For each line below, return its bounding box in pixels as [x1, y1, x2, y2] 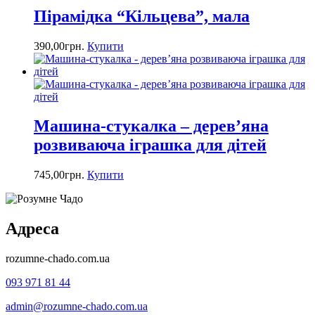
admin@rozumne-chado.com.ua [6, 300, 148, 313]
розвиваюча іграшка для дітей [34, 136, 266, 155]
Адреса [6, 219, 59, 238]
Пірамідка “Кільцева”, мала [34, 6, 250, 25]
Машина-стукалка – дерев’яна [34, 117, 269, 136]
